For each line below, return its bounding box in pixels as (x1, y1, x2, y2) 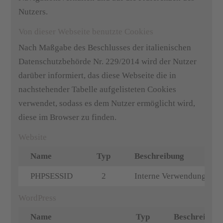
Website (18, 132, 47, 142)
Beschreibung (134, 151, 185, 161)
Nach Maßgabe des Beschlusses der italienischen (18, 43, 192, 52)
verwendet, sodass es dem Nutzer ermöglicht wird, (18, 99, 196, 108)
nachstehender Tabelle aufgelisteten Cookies (18, 85, 177, 94)
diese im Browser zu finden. (18, 112, 117, 122)
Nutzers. (18, 7, 48, 16)
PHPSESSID (30, 171, 73, 181)
